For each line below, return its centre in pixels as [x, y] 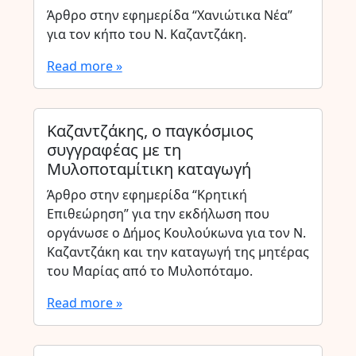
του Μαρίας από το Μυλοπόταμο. [149, 271]
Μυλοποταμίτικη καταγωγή [149, 169]
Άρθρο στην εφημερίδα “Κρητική [147, 195]
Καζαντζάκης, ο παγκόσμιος [150, 131]
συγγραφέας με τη [114, 150]
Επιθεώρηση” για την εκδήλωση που [158, 214]
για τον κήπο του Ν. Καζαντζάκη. [146, 34]
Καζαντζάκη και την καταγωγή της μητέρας [178, 252]
